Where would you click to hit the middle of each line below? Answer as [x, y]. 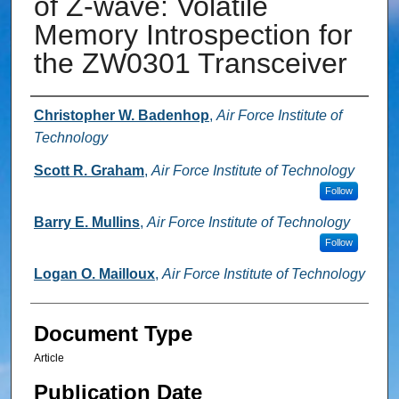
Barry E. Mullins [86, 223]
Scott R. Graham [89, 171]
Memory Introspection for [193, 35]
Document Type [113, 334]
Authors [66, 117]
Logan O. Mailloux [94, 274]
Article [49, 358]
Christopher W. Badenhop [121, 116]
